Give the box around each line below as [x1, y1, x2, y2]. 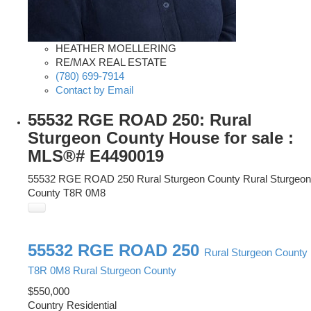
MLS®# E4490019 [28, 146, 164, 166]
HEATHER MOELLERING [56, 43, 176, 55]
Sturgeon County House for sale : [28, 128, 294, 148]
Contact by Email [56, 85, 133, 96]
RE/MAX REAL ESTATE [56, 57, 167, 69]
